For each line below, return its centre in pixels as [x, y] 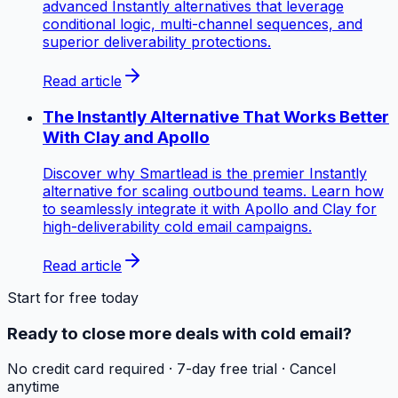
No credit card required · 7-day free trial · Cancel [171, 369]
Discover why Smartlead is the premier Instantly [205, 173]
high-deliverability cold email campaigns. [177, 226]
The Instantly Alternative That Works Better [216, 117]
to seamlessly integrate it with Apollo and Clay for [210, 208]
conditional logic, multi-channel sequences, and [203, 24]
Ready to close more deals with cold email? [179, 333]
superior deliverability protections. [157, 42]
